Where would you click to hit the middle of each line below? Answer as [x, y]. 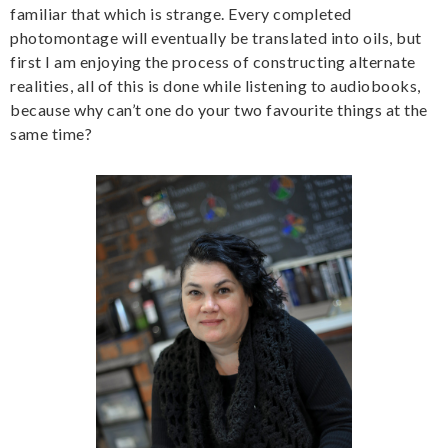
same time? [51, 134]
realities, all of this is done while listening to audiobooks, [215, 86]
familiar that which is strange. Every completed [181, 14]
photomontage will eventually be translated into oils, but [216, 38]
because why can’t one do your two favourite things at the [219, 110]
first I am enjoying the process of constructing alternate [213, 62]
